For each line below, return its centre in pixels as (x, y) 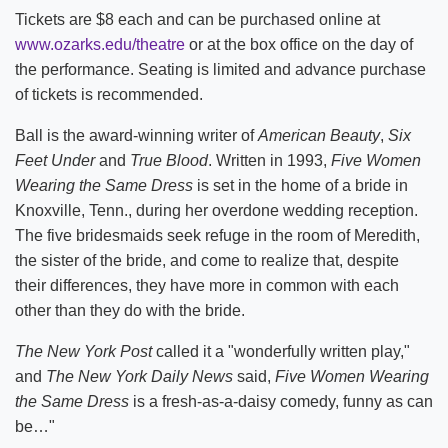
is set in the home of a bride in (300, 185)
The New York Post (83, 351)
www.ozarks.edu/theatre (100, 44)
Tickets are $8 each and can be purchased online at (197, 19)
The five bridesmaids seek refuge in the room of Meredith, (217, 235)
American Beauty (319, 135)
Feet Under (55, 160)
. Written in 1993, (269, 160)
